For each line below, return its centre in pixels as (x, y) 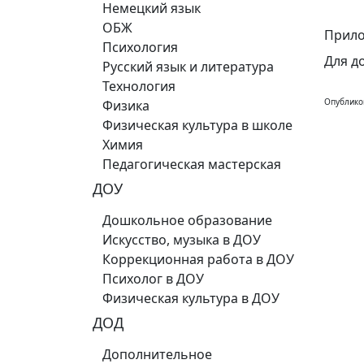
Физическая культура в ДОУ (191, 298)
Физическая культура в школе (197, 125)
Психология (140, 47)
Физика (126, 106)
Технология (139, 86)
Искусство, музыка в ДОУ (182, 240)
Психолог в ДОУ (153, 279)
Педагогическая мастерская (192, 164)
